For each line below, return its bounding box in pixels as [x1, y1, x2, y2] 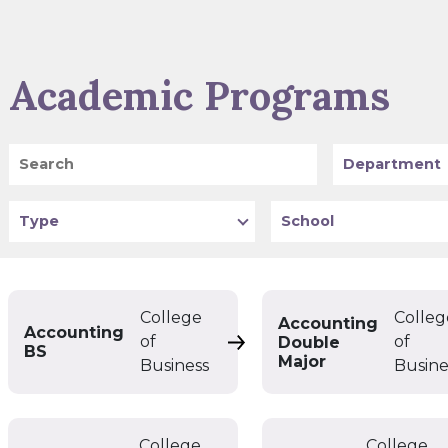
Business [140, 356, 210, 375]
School [270, 202, 326, 221]
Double [278, 332, 341, 352]
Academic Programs [9, 70, 391, 121]
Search [8, 145, 65, 164]
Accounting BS [224, 335, 347, 355]
